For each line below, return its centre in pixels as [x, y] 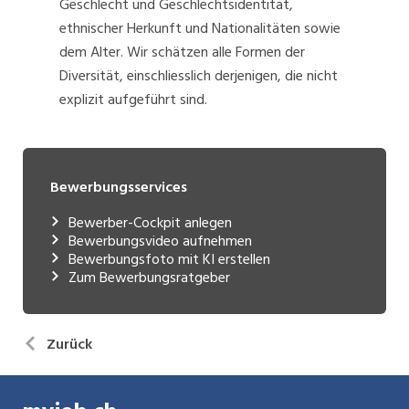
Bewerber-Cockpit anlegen [150, 223]
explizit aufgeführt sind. [133, 100]
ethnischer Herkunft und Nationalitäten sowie [200, 29]
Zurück [69, 345]
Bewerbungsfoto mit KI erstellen [169, 260]
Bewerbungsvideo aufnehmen [160, 241]
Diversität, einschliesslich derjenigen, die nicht [199, 76]
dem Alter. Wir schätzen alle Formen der [182, 52]
